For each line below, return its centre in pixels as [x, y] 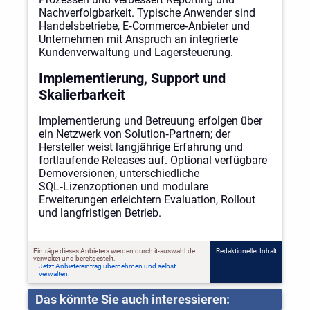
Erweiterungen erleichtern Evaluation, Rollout [147, 200]
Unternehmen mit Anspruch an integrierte [138, 39]
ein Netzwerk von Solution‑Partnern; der [135, 134]
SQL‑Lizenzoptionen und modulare [124, 187]
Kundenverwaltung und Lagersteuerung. [136, 53]
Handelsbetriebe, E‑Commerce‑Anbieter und [144, 26]
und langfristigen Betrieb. [100, 213]
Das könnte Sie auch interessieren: [133, 299]
